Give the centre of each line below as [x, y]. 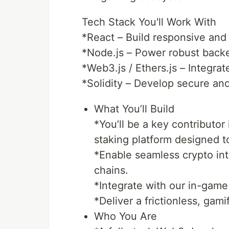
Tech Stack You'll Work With [149, 22]
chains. [111, 170]
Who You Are [125, 216]
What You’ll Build [134, 109]
